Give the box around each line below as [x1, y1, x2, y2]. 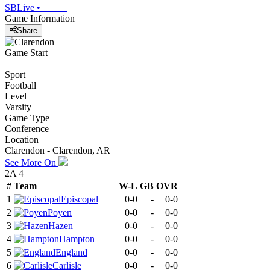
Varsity [5, 102, 31, 113]
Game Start [5, 48, 48, 58]
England [55, 247, 87, 258]
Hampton [59, 234, 95, 245]
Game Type [5, 113, 49, 124]
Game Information [5, 13, 75, 24]
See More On [5, 157, 58, 168]
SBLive [5, 2, 34, 13]
